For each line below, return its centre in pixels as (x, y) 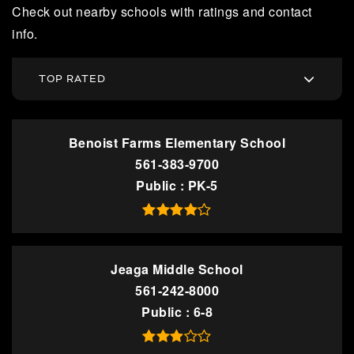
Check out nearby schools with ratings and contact (162, 11)
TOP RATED (72, 79)
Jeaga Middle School (177, 269)
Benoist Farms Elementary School (177, 143)
